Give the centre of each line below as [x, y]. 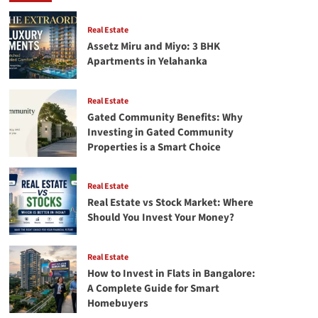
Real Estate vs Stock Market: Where [170, 203]
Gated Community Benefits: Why [165, 117]
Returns [75, 54]
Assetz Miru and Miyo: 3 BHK [153, 46]
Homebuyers [117, 303]
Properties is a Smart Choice [154, 147]
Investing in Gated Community [160, 132]
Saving [72, 14]
